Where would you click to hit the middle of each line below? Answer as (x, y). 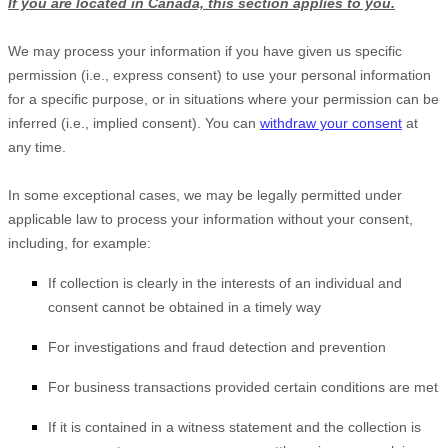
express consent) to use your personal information (270, 75)
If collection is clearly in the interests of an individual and (225, 283)
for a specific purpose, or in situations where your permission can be (223, 99)
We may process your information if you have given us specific (205, 51)
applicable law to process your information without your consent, (210, 219)
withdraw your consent (331, 123)
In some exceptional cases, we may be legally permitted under (205, 195)
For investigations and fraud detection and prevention (217, 347)
